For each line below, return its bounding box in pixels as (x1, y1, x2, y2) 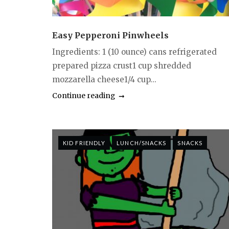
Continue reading (52, 91, 115, 101)
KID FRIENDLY (63, 140, 106, 147)
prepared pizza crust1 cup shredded (52, 61, 191, 71)
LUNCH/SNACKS (117, 140, 167, 147)
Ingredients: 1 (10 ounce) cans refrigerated (52, 47, 217, 57)
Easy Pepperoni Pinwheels (52, 30, 169, 41)
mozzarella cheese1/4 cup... (52, 75, 156, 85)
